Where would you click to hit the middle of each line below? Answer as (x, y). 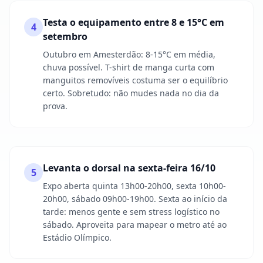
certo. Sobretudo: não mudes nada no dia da (131, 93)
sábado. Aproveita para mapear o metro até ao (135, 225)
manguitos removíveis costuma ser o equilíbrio (135, 80)
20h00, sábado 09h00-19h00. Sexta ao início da (135, 199)
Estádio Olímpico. (77, 237)
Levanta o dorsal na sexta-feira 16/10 (129, 168)
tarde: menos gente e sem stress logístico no (131, 212)
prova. (55, 106)
